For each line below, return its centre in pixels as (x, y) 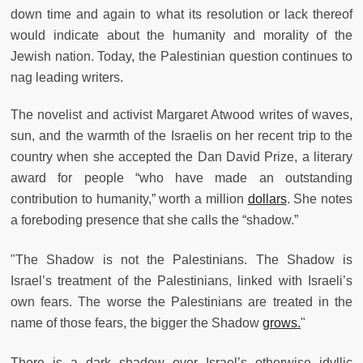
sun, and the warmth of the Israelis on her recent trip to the (181, 135)
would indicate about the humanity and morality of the (181, 35)
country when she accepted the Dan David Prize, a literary (181, 156)
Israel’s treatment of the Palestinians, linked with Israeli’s (181, 280)
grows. (282, 322)
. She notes (319, 199)
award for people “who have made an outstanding (181, 177)
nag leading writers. (67, 77)
